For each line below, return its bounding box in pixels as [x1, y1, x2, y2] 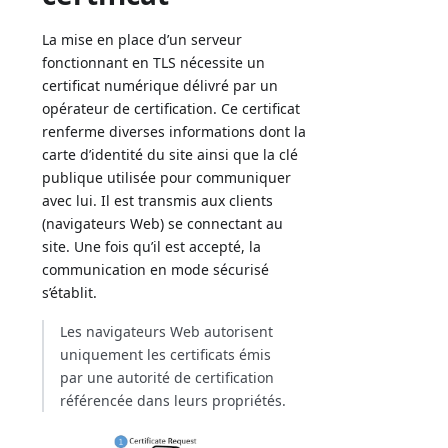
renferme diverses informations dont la [42, 121, 307, 141]
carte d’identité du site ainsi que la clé [42, 144, 299, 164]
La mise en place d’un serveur [42, 29, 243, 49]
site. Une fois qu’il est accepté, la [42, 236, 262, 256]
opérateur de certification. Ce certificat [42, 98, 301, 118]
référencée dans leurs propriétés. [60, 390, 287, 410]
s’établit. [42, 282, 98, 302]
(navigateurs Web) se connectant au [42, 213, 284, 233]
